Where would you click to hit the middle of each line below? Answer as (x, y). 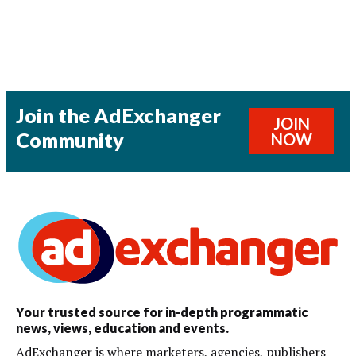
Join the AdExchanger (118, 115)
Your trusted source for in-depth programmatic (162, 312)
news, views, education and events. (122, 328)
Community (70, 139)
